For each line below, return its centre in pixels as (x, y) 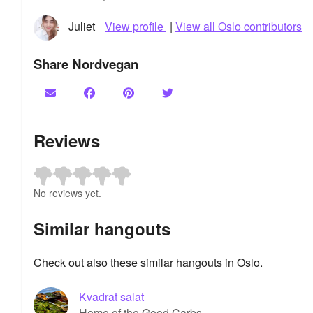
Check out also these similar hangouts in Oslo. (148, 262)
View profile (136, 27)
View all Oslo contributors (239, 27)
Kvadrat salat (111, 296)
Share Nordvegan (86, 64)
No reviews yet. (67, 192)
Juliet (83, 27)
